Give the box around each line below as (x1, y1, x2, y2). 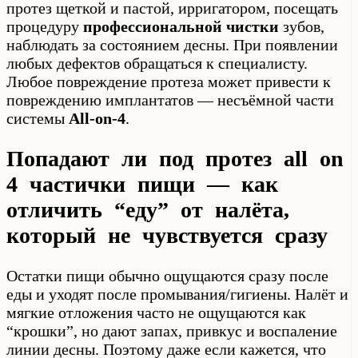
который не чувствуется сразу (6, 222, 328, 248)
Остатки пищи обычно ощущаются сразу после (6, 267, 328, 285)
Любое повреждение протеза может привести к (6, 72, 331, 90)
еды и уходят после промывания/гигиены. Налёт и (6, 285, 348, 304)
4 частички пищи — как (6, 171, 278, 197)
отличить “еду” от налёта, (6, 197, 289, 222)
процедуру (6, 17, 83, 35)
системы (6, 109, 69, 127)
